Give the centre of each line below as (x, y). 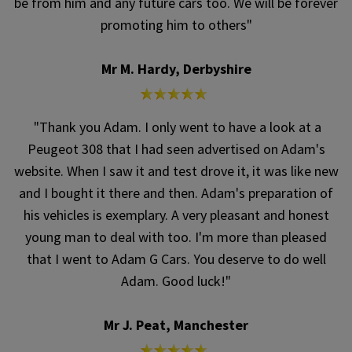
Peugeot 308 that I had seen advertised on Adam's (176, 149)
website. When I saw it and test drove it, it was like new (176, 171)
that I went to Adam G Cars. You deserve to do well (176, 259)
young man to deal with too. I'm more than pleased (176, 237)
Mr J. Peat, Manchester (176, 325)
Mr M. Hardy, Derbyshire (176, 69)
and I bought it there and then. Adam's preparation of (176, 193)
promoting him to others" (176, 25)
